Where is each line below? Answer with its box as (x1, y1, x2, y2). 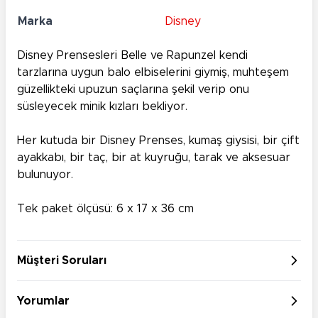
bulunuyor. (17, 168, 73, 180)
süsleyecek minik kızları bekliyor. (17, 100, 187, 112)
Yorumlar (17, 295, 70, 307)
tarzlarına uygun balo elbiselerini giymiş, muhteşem (17, 66, 289, 78)
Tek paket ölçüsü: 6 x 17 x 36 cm (17, 202, 194, 214)
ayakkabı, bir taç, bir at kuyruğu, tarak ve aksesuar (17, 151, 290, 163)
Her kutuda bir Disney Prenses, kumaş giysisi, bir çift (17, 134, 300, 146)
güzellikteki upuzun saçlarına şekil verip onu (17, 83, 249, 95)
